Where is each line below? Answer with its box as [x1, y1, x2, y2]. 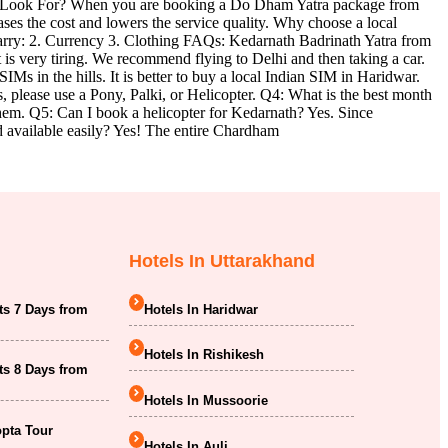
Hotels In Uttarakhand [128, 250, 315, 271]
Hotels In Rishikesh [143, 347, 264, 363]
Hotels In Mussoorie [143, 392, 268, 408]
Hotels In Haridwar [143, 301, 258, 317]
